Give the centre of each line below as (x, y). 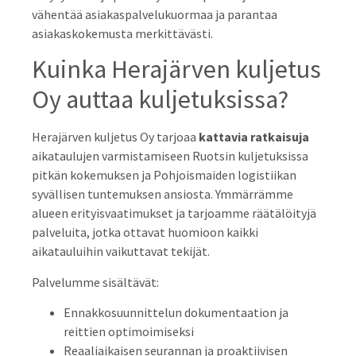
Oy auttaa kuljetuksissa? (160, 100)
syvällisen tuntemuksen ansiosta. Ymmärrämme (163, 194)
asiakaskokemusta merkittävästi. (122, 33)
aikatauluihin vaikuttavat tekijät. (121, 252)
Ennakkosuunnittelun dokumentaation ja (176, 313)
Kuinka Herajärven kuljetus (176, 70)
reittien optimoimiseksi (129, 332)
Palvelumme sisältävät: (95, 282)
